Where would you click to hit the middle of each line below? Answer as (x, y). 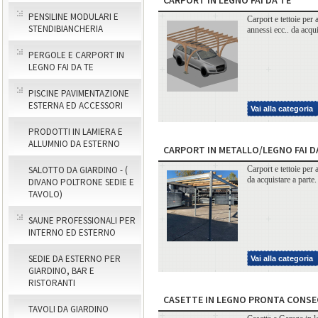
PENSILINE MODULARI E (73, 17)
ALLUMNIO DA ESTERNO (74, 144)
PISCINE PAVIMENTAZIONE (79, 93)
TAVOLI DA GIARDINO (68, 309)
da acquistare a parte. (282, 179)
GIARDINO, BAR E (61, 271)
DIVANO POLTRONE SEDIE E (81, 182)
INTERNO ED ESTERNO (72, 232)
